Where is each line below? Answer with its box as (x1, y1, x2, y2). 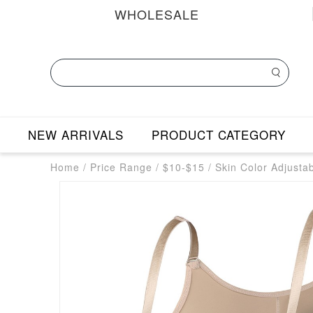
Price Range (90, 160, 152, 175)
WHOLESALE (114, 5, 199, 23)
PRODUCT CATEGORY (151, 126, 286, 144)
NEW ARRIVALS (27, 126, 124, 144)
